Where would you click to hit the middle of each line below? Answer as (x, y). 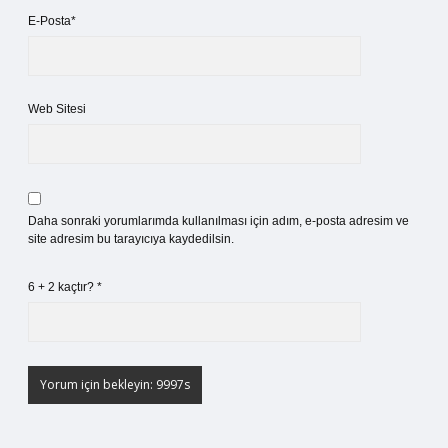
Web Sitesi (57, 109)
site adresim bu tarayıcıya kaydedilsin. (131, 239)
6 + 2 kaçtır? (62, 287)
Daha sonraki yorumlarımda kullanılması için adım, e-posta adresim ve (218, 221)
